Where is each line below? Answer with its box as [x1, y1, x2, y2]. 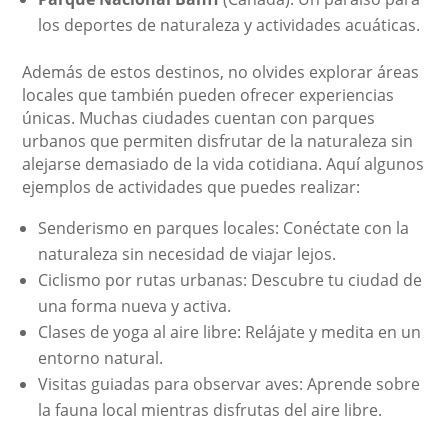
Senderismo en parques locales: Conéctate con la [38, 216, 410, 239]
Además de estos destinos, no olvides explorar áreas [22, 60, 420, 83]
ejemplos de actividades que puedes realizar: [22, 175, 361, 198]
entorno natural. [38, 346, 164, 369]
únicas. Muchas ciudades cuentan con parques [22, 106, 376, 129]
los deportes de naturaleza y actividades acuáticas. [38, 13, 421, 36]
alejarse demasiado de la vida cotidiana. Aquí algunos [22, 152, 425, 175]
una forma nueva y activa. [38, 294, 232, 317]
